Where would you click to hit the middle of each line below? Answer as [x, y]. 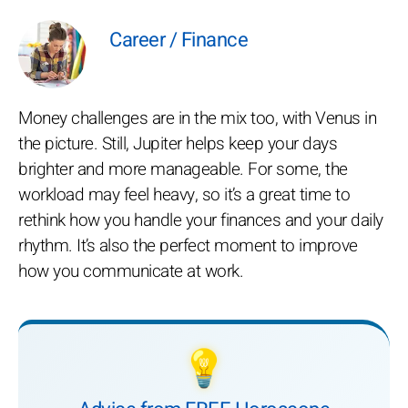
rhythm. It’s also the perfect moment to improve [188, 246]
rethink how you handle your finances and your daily [201, 220]
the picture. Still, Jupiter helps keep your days [178, 144]
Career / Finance [178, 40]
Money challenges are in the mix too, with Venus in [197, 118]
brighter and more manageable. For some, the [183, 169]
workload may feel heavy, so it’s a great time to [184, 195]
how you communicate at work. [131, 271]
